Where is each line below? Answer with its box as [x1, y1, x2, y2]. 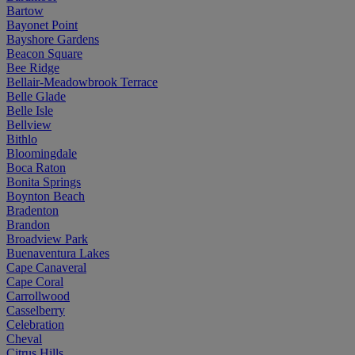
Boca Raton [6, 160, 66, 174]
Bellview [6, 117, 52, 132]
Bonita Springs [6, 174, 81, 189]
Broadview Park [6, 231, 88, 246]
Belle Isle [6, 103, 53, 117]
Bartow [6, 3, 44, 17]
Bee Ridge [6, 60, 59, 74]
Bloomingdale [6, 146, 77, 160]
